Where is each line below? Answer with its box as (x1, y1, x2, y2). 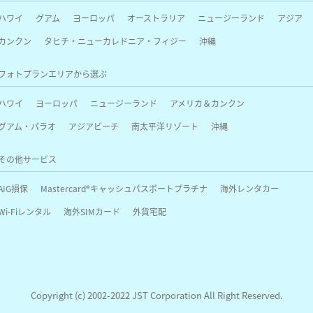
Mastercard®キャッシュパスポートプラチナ (40, 182, 208, 194)
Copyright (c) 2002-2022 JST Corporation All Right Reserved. (30, 288, 283, 302)
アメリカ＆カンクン (169, 96, 245, 109)
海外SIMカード (63, 205, 120, 217)
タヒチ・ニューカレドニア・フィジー (43, 34, 187, 47)
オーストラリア (126, 11, 185, 24)
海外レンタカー (219, 182, 279, 194)
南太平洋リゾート (131, 119, 198, 132)
